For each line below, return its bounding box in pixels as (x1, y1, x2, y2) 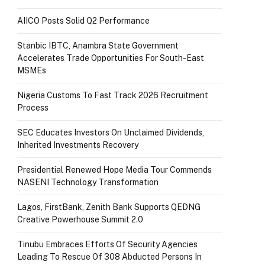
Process (17, 102, 50, 112)
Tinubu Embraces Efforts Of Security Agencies (17, 239, 198, 249)
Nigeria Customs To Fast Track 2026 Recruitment (17, 90, 208, 100)
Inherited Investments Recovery (17, 140, 138, 150)
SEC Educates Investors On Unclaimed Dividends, (17, 127, 204, 137)
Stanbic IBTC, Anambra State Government (17, 40, 179, 50)
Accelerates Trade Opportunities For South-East (17, 53, 204, 63)
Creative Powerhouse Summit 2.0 (17, 214, 143, 224)
